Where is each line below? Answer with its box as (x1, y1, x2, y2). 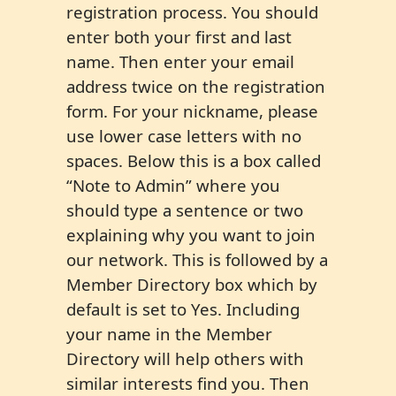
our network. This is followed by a (66, 248, 328, 270)
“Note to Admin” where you (66, 174, 280, 196)
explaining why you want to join (66, 224, 316, 246)
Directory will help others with (66, 347, 304, 369)
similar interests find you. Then (66, 372, 309, 394)
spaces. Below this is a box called (66, 149, 321, 171)
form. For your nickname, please (66, 100, 318, 122)
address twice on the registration (66, 75, 325, 97)
